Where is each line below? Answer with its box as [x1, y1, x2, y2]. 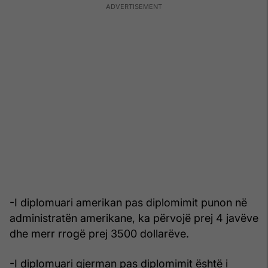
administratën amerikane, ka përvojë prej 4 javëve [10, 211, 258, 224]
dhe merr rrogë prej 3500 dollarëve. [10, 227, 189, 240]
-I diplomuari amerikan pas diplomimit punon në [10, 196, 247, 209]
